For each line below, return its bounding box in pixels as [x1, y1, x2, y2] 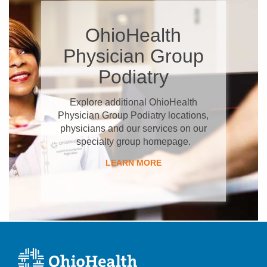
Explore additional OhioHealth [69, 97, 197, 107]
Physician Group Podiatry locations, [58, 110, 209, 120]
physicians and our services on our [60, 123, 207, 133]
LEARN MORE [105, 157, 162, 167]
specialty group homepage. [76, 136, 191, 147]
